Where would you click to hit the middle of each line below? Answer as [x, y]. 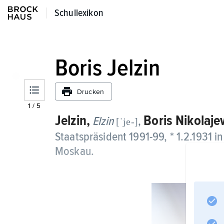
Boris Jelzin [107, 68]
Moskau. [75, 151]
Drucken [90, 91]
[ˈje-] [127, 121]
